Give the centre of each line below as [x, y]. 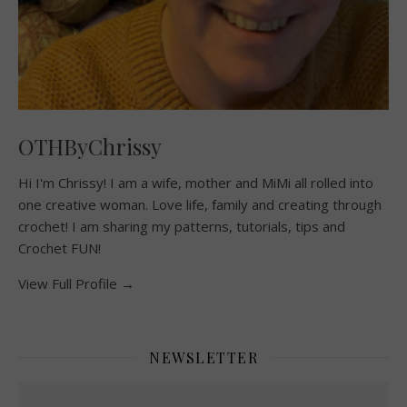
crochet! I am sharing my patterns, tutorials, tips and [182, 226]
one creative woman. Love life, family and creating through [200, 204]
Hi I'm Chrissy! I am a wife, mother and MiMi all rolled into [196, 182]
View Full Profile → [76, 283]
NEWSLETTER [203, 357]
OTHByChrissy [90, 146]
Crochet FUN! [60, 248]
